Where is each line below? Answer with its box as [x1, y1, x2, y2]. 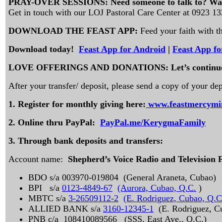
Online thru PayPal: [18, 117, 100, 127]
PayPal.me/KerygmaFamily [100, 117, 206, 127]
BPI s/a [28, 183, 62, 193]
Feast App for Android [79, 44, 166, 54]
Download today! [8, 44, 76, 54]
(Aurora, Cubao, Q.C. [117, 183, 196, 193]
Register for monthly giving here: [18, 99, 146, 109]
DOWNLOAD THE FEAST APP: [8, 26, 140, 36]
